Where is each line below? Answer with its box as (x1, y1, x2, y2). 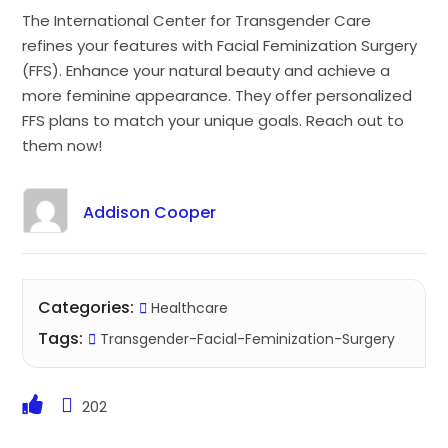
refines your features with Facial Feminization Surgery (22, 34, 418, 56)
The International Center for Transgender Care (22, 9, 372, 31)
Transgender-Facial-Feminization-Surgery (96, 328, 396, 349)
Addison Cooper (82, 200, 216, 224)
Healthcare (151, 297, 229, 318)
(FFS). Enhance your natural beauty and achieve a (22, 59, 391, 81)
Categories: (38, 295, 135, 319)
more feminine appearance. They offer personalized (22, 84, 413, 106)
